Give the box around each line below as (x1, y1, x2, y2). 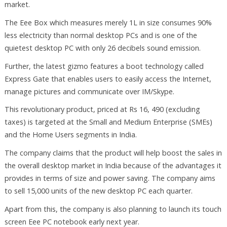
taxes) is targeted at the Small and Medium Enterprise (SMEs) (4, 117, 212, 127)
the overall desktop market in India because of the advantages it (4, 161, 221, 171)
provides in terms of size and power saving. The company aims (4, 173, 215, 183)
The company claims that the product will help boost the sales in (4, 148, 222, 158)
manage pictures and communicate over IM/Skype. (4, 86, 174, 96)
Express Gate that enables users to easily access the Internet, (4, 73, 211, 84)
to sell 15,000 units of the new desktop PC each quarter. (4, 186, 193, 196)
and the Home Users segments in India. (4, 130, 137, 140)
